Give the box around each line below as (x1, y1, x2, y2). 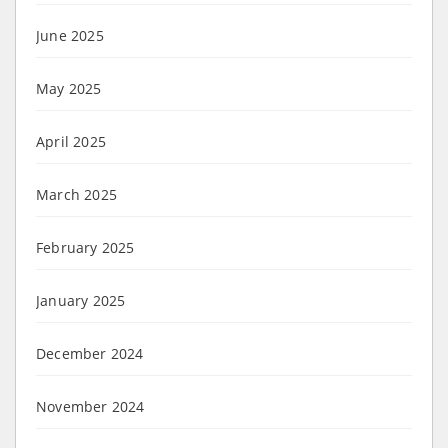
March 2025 (36, 184, 117, 204)
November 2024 (36, 396, 145, 416)
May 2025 (36, 78, 102, 98)
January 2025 (36, 290, 126, 310)
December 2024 (36, 343, 144, 363)
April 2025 (36, 131, 106, 151)
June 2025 (36, 25, 104, 45)
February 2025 (36, 237, 135, 257)
